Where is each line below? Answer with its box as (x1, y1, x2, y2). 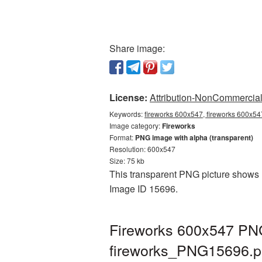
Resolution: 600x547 (109, 144, 175, 154)
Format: (109, 132, 135, 142)
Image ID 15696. (109, 182, 178, 195)
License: (109, 91, 147, 104)
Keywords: (109, 109, 144, 119)
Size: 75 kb (109, 156, 144, 166)
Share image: (109, 42, 165, 55)
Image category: (109, 120, 162, 130)
